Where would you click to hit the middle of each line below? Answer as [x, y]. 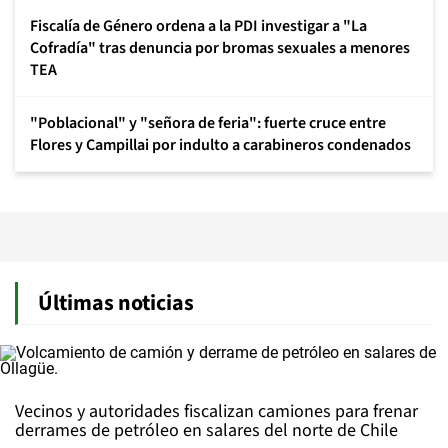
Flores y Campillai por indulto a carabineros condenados [220, 145]
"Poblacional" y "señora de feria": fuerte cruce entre [208, 123]
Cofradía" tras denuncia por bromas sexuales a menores [220, 48]
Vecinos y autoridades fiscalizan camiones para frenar [216, 411]
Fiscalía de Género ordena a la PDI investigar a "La [198, 26]
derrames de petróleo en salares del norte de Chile [206, 430]
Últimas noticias [116, 303]
